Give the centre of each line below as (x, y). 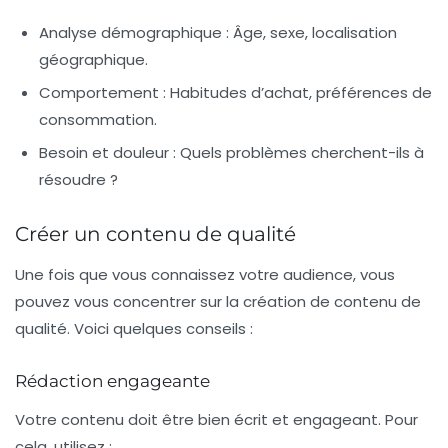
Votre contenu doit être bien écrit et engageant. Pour (216, 420)
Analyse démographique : (134, 33)
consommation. (98, 120)
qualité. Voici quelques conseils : (134, 329)
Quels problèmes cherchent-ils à (300, 153)
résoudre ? (78, 180)
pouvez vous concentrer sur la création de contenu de (218, 302)
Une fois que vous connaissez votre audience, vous (205, 275)
